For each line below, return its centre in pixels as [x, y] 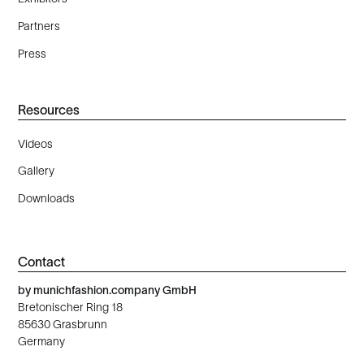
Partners [39, 26]
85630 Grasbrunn [63, 324]
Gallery [37, 171]
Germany [42, 341]
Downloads [47, 199]
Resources [49, 110]
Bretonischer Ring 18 [71, 307]
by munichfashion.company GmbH [108, 290]
